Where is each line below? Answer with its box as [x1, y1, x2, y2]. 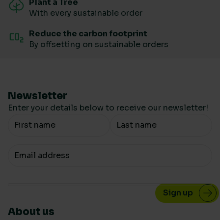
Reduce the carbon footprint [29, 28, 147, 39]
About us [8, 206, 55, 219]
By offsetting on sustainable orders [29, 39, 168, 50]
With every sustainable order [29, 8, 142, 19]
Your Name [9, 115, 53, 126]
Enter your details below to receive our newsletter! [8, 103, 208, 113]
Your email [9, 146, 52, 157]
